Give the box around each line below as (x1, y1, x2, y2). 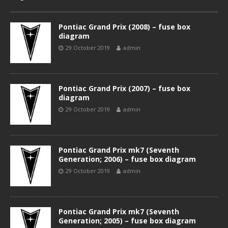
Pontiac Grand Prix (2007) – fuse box (59, 83, 190, 93)
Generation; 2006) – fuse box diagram (59, 154, 196, 164)
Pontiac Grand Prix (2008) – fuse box (59, 22, 190, 32)
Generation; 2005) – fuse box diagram (59, 216, 196, 225)
